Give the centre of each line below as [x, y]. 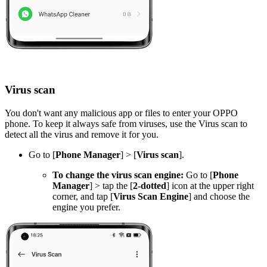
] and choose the [219, 196]
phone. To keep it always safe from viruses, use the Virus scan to [126, 123]
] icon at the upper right [210, 185]
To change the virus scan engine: [118, 175]
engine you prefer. [88, 207]
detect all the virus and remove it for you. [83, 134]
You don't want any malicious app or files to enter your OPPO [121, 113]
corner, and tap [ [83, 196]
